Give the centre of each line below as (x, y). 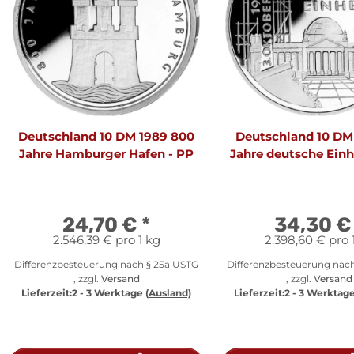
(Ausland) (168, 292)
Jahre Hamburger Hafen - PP (106, 153)
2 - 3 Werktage (109, 292)
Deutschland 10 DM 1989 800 (106, 136)
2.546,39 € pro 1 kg (106, 239)
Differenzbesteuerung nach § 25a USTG (106, 264)
